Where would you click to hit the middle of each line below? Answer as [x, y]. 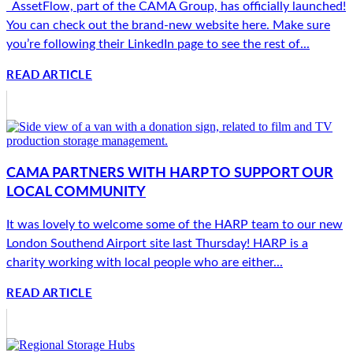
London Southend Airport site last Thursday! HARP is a [157, 242]
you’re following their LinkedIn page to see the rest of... [158, 43]
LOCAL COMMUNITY [76, 190]
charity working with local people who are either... [145, 261]
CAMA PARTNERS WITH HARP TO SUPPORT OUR [170, 171]
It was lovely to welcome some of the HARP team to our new [175, 223]
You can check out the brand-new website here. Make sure [168, 24]
